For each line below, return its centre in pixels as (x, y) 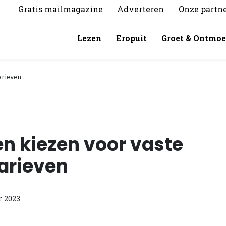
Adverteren (141, 9)
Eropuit (132, 38)
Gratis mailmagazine (60, 9)
